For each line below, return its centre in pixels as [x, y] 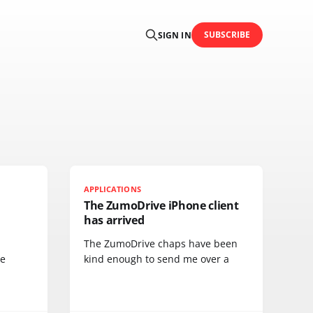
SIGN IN [175, 35]
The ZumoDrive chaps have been [161, 243]
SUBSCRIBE [227, 35]
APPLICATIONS [112, 189]
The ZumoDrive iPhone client [161, 205]
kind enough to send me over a [156, 259]
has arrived [114, 220]
